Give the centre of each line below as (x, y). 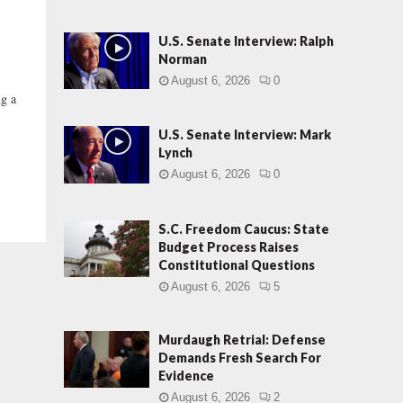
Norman (183, 59)
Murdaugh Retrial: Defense (242, 339)
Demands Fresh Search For (240, 357)
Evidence (186, 375)
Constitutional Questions (237, 264)
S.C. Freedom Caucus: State (244, 228)
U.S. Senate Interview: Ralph (246, 41)
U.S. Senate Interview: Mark (245, 135)
